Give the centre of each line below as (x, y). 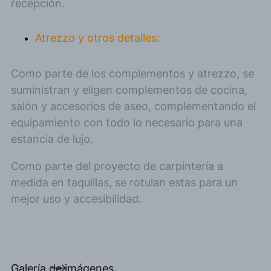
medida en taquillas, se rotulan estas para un (124, 183)
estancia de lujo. (52, 139)
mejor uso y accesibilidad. (76, 199)
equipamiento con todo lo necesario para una (127, 123)
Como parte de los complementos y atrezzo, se (132, 74)
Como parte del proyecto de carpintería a (117, 166)
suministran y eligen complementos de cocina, (129, 90)
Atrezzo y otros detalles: (97, 38)
